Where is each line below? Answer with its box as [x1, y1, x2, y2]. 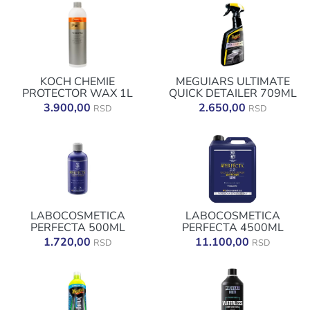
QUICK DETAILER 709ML [168, 86, 297, 101]
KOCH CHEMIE [40, 74, 115, 89]
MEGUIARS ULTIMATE [175, 74, 290, 89]
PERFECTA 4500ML [181, 220, 284, 235]
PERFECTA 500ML [30, 220, 125, 235]
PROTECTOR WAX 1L [22, 86, 133, 101]
